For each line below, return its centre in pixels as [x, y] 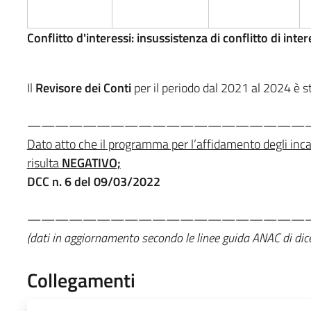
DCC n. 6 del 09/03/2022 [93, 181]
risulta [43, 162]
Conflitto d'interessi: [80, 37]
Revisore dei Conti [83, 87]
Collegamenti [81, 280]
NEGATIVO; [90, 162]
